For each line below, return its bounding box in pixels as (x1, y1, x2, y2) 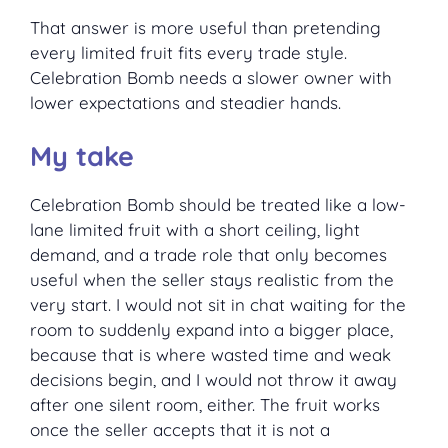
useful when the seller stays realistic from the (30, 269, 394, 291)
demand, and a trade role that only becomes (30, 244, 387, 266)
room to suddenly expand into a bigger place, (30, 319, 393, 341)
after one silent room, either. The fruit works (30, 394, 380, 416)
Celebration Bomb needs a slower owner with (30, 66, 392, 88)
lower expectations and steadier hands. (30, 91, 341, 113)
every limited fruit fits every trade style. (30, 41, 347, 63)
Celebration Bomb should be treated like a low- (30, 194, 406, 216)
